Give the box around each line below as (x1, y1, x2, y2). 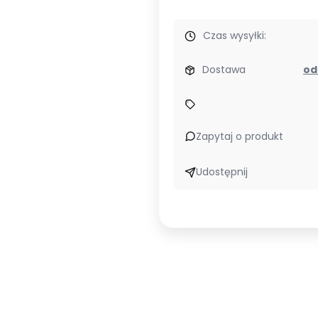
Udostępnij (196, 165, 248, 179)
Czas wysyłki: (203, 28, 266, 43)
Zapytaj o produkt (196, 128, 283, 143)
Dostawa (202, 62, 246, 77)
